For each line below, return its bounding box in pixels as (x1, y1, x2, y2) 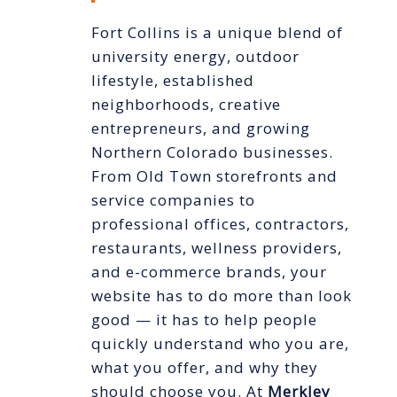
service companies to (90, 190, 255, 211)
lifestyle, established (90, 70, 254, 91)
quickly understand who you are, (90, 333, 349, 354)
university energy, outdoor (90, 46, 300, 67)
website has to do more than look (90, 285, 352, 307)
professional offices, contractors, (90, 214, 349, 235)
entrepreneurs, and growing (90, 118, 310, 139)
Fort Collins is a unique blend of (90, 22, 343, 43)
